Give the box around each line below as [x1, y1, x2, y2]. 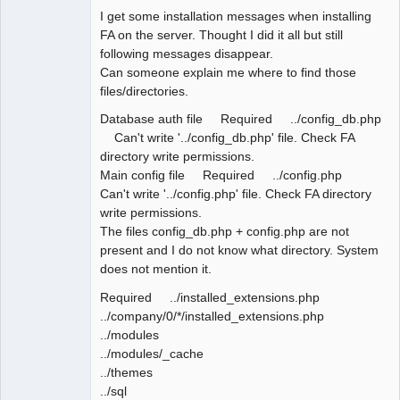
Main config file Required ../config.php [100, 168, 356, 183]
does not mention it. [100, 262, 212, 277]
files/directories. [100, 84, 188, 99]
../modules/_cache [100, 346, 204, 361]
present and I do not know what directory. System [100, 243, 379, 258]
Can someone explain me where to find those [100, 65, 356, 80]
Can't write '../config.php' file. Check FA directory [100, 187, 371, 202]
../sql [100, 383, 127, 398]
